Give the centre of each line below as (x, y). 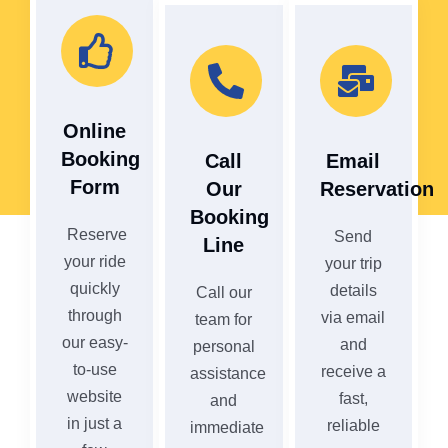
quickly (94, 288)
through (94, 315)
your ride (94, 261)
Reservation (376, 188)
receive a (353, 371)
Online (95, 130)
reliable (353, 425)
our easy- (94, 342)
